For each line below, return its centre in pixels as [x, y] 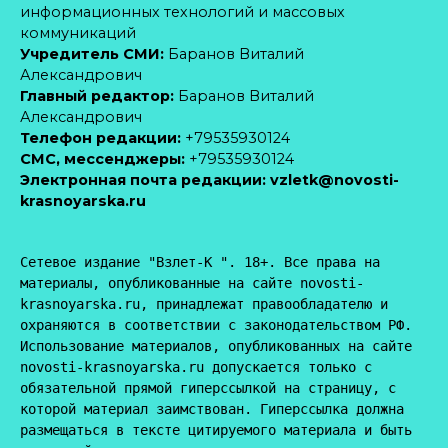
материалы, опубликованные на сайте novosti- [192, 283]
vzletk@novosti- [334, 180]
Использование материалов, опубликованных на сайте [216, 346]
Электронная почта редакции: [143, 180]
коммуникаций [78, 33]
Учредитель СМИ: [92, 54]
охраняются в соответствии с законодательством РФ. [216, 325]
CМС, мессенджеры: [102, 159]
